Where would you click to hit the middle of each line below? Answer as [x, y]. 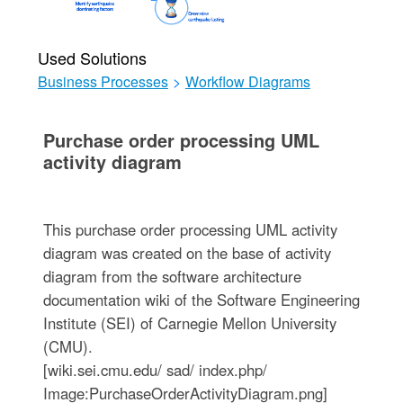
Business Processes [103, 81]
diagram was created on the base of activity [187, 253]
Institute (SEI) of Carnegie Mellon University [189, 323]
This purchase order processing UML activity [190, 229]
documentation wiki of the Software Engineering [201, 300]
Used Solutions [92, 58]
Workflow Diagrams [247, 81]
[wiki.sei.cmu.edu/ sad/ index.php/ [155, 370]
